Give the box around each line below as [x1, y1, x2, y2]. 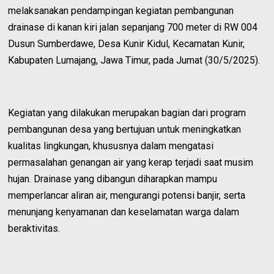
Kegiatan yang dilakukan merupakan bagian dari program [8, 106, 246, 119]
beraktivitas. [8, 222, 61, 234]
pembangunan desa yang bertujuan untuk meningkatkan [8, 123, 242, 135]
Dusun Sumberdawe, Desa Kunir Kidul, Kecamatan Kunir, [8, 37, 245, 50]
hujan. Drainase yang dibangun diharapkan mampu [8, 172, 218, 185]
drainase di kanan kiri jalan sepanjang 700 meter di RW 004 [8, 21, 258, 33]
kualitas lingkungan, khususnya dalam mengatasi [8, 139, 214, 152]
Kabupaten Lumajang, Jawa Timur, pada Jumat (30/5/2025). [8, 54, 261, 66]
